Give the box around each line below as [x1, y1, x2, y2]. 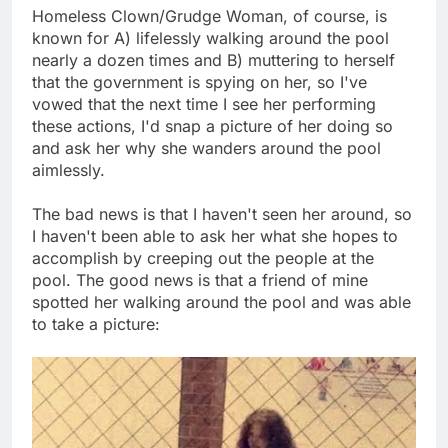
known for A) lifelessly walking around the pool [32, 28, 389, 49]
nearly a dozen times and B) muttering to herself [32, 50, 395, 71]
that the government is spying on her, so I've [32, 72, 367, 93]
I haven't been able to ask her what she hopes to [32, 226, 398, 247]
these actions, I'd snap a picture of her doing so [32, 116, 393, 137]
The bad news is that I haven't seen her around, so [32, 204, 412, 225]
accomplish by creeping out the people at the [32, 248, 374, 269]
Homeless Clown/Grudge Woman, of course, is [32, 6, 387, 27]
